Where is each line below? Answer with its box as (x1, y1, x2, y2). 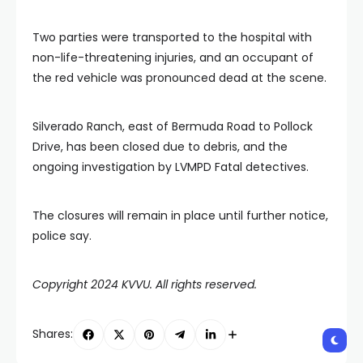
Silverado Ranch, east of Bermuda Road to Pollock (32, 117, 313, 135)
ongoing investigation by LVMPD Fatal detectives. (32, 158, 309, 175)
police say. (32, 227, 92, 244)
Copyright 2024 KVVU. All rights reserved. (32, 275, 257, 293)
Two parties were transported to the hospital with (32, 28, 312, 45)
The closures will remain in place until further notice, (32, 207, 328, 224)
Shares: (32, 326, 73, 343)
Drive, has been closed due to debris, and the (32, 138, 288, 155)
